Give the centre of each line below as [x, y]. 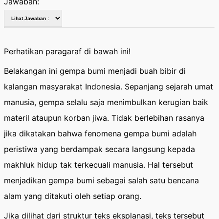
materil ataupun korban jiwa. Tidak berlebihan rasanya [104, 118]
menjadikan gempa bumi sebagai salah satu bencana [101, 180]
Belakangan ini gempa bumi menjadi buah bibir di [95, 71]
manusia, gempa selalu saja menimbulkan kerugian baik [106, 102]
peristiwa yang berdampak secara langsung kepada [99, 149]
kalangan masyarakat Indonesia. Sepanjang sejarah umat [109, 87]
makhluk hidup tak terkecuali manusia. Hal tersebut [99, 165]
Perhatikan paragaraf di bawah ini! [67, 51]
